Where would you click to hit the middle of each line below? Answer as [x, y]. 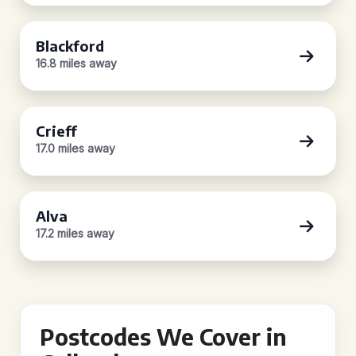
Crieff [56, 131]
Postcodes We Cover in [163, 337]
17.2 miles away [75, 233]
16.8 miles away [76, 63]
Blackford [70, 46]
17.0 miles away [75, 148]
